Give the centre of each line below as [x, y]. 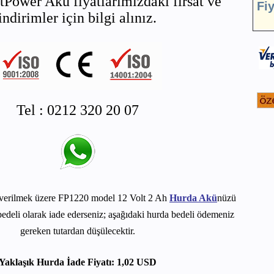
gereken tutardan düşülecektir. [77, 231]
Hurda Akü [193, 198]
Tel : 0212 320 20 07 [77, 110]
